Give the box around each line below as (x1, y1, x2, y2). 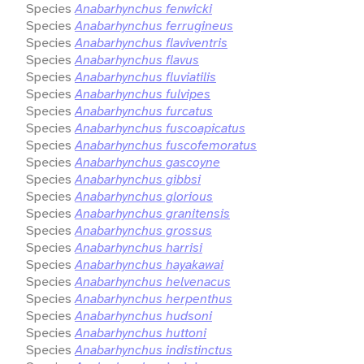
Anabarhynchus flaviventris (75, 33, 227, 51)
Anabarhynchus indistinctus (75, 340, 232, 358)
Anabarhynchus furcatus (75, 102, 213, 119)
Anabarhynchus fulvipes (75, 84, 210, 102)
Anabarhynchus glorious (75, 187, 213, 205)
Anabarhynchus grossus (75, 221, 212, 239)
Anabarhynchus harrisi (75, 238, 202, 256)
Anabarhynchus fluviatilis (75, 67, 216, 85)
